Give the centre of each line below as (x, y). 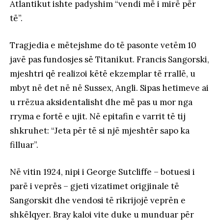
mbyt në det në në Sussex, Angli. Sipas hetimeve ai (109, 88)
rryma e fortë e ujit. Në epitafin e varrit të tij (98, 117)
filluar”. (24, 145)
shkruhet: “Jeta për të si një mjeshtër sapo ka (100, 131)
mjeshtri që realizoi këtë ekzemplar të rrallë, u (103, 74)
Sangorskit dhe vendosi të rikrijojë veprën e (98, 201)
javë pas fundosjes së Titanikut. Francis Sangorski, (110, 60)
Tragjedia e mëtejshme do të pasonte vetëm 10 (103, 45)
